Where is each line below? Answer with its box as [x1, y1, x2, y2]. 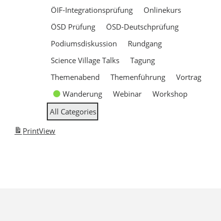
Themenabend [51, 72, 100, 82]
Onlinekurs [144, 5, 182, 15]
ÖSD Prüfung [51, 22, 96, 32]
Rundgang [128, 38, 162, 48]
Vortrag [176, 72, 202, 82]
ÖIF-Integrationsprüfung [51, 5, 133, 15]
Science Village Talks [51, 55, 120, 65]
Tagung [130, 55, 155, 65]
